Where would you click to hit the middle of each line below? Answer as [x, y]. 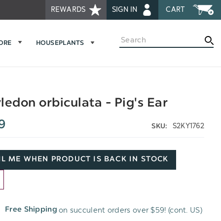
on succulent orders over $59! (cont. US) [130, 210]
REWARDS [69, 10]
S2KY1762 [188, 126]
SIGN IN [126, 10]
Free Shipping [31, 210]
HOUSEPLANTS [60, 44]
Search [131, 38]
